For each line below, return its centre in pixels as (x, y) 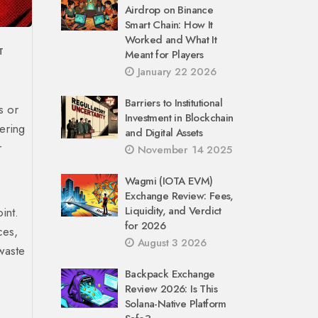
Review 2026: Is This (171, 289)
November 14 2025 (183, 150)
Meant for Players (164, 55)
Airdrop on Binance (169, 10)
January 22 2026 (175, 72)
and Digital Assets (164, 133)
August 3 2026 (170, 243)
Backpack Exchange (170, 274)
